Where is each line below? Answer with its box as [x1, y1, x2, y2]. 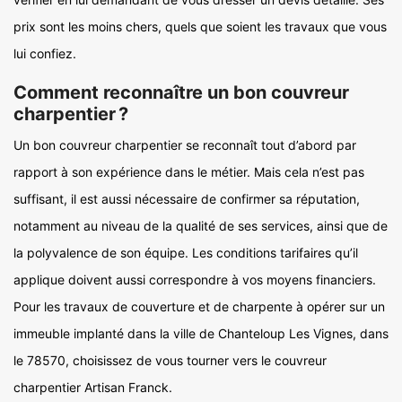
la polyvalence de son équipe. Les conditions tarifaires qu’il [13, 245, 358, 260]
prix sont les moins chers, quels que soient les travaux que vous [13, 19, 387, 34]
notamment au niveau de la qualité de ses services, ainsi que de [13, 218, 388, 233]
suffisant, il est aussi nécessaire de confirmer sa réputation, [13, 191, 360, 206]
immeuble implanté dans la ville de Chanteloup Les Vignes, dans [13, 326, 389, 341]
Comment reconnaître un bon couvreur [13, 82, 349, 103]
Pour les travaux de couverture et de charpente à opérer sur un [13, 299, 385, 314]
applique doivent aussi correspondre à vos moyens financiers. [13, 272, 376, 287]
